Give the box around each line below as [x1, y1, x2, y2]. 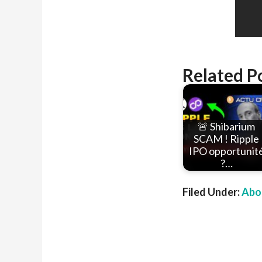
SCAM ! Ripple [194, 132, 259, 146]
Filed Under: [182, 185, 242, 198]
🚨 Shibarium [198, 120, 255, 133]
